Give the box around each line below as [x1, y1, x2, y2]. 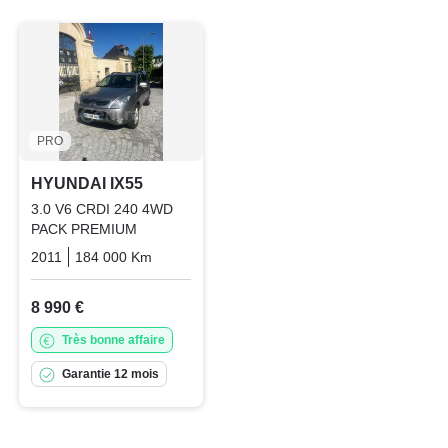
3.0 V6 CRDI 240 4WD [31, 201, 173, 218]
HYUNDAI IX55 [31, 175, 143, 193]
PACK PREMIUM [31, 221, 137, 238]
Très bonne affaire [62, 333, 165, 348]
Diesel [258, 249, 297, 266]
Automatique [165, 249, 245, 266]
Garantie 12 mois [62, 367, 159, 382]
